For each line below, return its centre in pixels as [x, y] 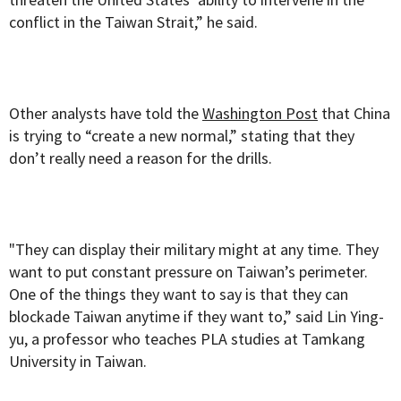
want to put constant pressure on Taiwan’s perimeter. [188, 272]
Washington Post [260, 114]
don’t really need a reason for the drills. [141, 158]
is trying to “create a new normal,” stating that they [182, 136]
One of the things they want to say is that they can [179, 294]
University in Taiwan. [78, 362]
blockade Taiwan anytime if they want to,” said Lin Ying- [196, 317]
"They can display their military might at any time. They [194, 250]
